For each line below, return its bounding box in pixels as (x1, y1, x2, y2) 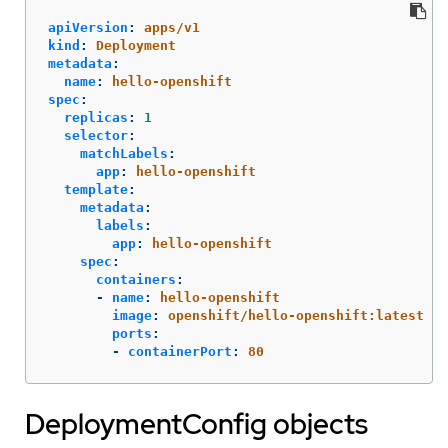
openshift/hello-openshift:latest (168, 308, 424, 324)
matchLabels (80, 146, 168, 162)
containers (96, 272, 176, 288)
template (64, 182, 128, 198)
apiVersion (48, 20, 128, 36)
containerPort (128, 344, 232, 360)
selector (64, 128, 128, 144)
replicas (64, 110, 128, 126)
